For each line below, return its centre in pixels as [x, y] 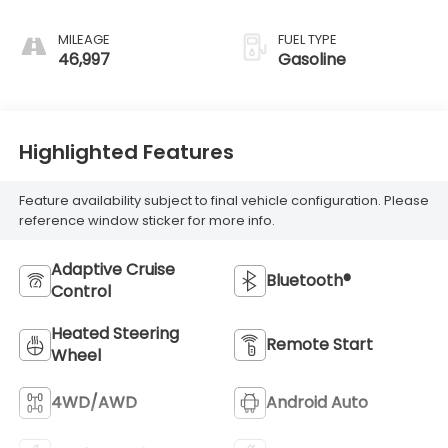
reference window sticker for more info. [146, 220]
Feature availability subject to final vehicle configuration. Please [223, 200]
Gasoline [312, 60]
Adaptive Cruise [112, 269]
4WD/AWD [93, 402]
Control [80, 291]
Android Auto [317, 402]
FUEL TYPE [307, 40]
